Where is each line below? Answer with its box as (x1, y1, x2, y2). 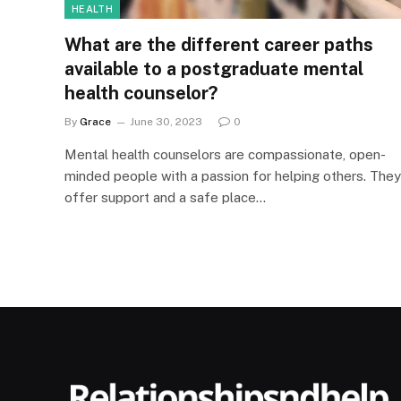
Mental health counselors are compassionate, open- (64, 146, 386, 162)
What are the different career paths (64, 33, 373, 55)
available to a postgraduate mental (64, 57, 363, 80)
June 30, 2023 (130, 115, 202, 128)
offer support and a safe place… (64, 189, 266, 205)
